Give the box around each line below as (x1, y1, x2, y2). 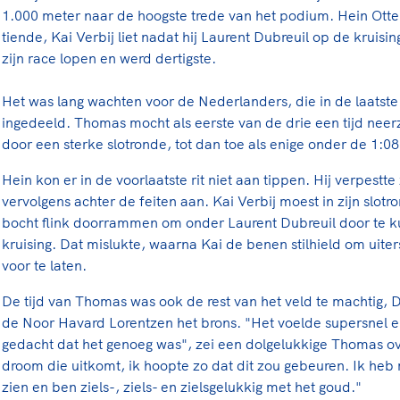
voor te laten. (2, 255, 90, 274)
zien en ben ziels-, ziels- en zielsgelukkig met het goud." (2, 377, 362, 396)
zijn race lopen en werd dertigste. (2, 48, 216, 67)
